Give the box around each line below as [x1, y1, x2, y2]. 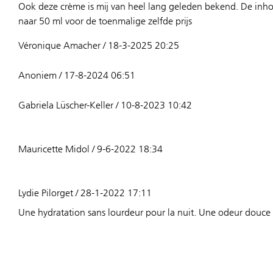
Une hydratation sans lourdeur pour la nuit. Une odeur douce [18, 207, 271, 218]
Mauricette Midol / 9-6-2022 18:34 [18, 143, 163, 155]
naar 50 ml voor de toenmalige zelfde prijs [18, 15, 192, 27]
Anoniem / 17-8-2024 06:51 [18, 69, 135, 81]
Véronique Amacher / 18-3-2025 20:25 [18, 40, 179, 51]
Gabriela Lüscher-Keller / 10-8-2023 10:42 [18, 99, 192, 111]
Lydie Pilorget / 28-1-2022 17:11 [18, 187, 152, 199]
